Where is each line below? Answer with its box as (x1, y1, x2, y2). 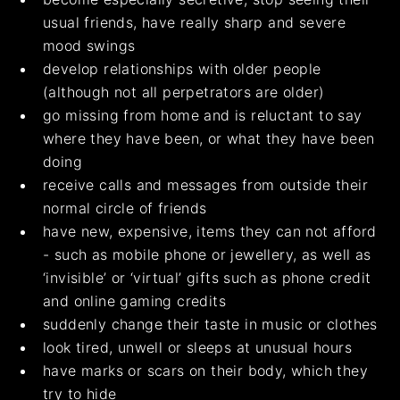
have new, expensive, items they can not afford (43, 222, 377, 241)
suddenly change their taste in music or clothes (43, 315, 378, 334)
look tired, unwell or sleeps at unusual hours (43, 338, 352, 357)
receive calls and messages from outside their (43, 176, 368, 195)
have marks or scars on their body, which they (43, 362, 368, 380)
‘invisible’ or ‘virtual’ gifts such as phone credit (43, 269, 371, 287)
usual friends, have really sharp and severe (43, 13, 346, 32)
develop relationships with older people (43, 60, 321, 79)
